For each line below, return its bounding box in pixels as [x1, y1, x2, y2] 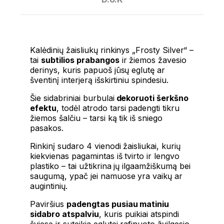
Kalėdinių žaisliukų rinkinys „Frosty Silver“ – [30, 44, 194, 55]
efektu [30, 102, 56, 113]
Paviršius [30, 198, 66, 209]
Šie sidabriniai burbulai [30, 92, 114, 103]
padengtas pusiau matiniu [66, 198, 169, 209]
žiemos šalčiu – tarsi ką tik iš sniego [30, 112, 163, 123]
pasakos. [30, 122, 63, 133]
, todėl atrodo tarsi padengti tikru [56, 102, 180, 113]
